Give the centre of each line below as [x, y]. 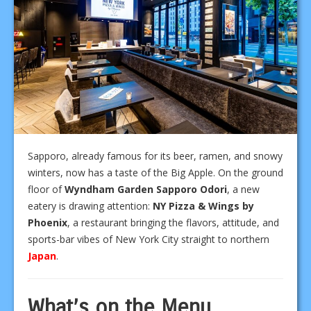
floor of [46, 189]
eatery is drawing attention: [90, 205]
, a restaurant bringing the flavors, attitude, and [173, 222]
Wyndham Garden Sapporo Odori [146, 189]
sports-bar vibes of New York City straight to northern [149, 239]
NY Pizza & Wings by [203, 205]
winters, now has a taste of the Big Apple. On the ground [155, 172]
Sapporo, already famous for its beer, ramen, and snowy [155, 155]
